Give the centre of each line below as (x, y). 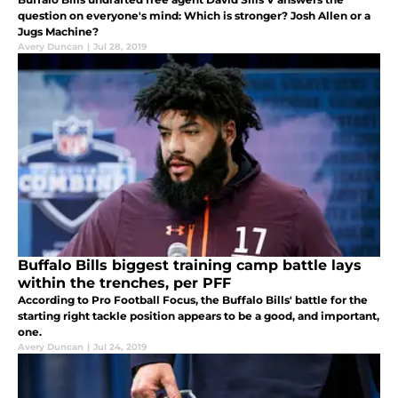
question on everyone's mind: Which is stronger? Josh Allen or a (194, 15)
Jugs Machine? (58, 31)
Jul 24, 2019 (120, 346)
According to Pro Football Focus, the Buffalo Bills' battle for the (193, 299)
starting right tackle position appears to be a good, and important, (199, 315)
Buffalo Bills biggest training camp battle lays (190, 265)
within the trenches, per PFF (124, 283)
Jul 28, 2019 (120, 46)
